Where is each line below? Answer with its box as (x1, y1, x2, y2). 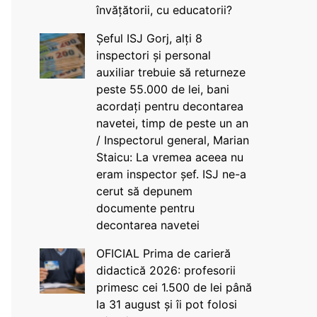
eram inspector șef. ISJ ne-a (96, 167, 246, 181)
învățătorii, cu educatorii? (96, 3, 232, 17)
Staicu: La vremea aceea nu (96, 150, 243, 164)
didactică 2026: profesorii (96, 263, 236, 277)
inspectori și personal (96, 48, 211, 62)
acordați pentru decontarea (96, 99, 243, 113)
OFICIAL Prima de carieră (96, 246, 231, 260)
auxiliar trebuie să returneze (96, 65, 246, 79)
